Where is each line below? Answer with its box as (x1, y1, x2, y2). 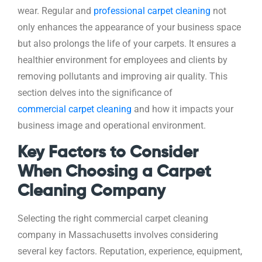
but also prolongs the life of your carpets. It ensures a (18, 39, 236, 50)
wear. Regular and (18, 6, 94, 17)
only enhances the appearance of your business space (18, 22, 241, 33)
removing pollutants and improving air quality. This (18, 71, 227, 82)
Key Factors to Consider (18, 144, 198, 161)
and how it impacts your (132, 104, 233, 115)
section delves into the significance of (18, 88, 173, 99)
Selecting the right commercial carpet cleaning (18, 213, 208, 225)
